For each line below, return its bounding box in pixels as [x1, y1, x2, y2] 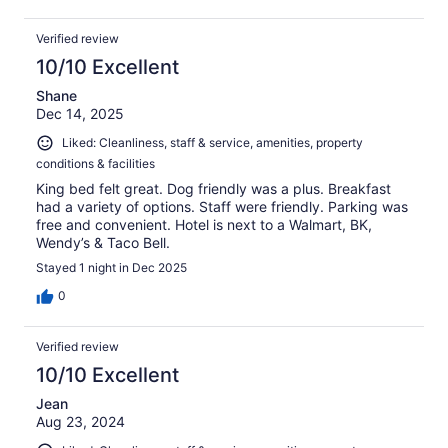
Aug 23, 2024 [36, 412, 125, 430]
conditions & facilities [36, 155, 155, 171]
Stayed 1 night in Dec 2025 [36, 259, 187, 275]
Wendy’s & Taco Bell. [36, 233, 170, 251]
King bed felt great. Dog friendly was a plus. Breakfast [36, 179, 391, 197]
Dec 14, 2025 [36, 105, 124, 123]
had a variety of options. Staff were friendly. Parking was [36, 197, 408, 215]
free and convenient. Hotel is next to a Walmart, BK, [36, 215, 372, 233]
